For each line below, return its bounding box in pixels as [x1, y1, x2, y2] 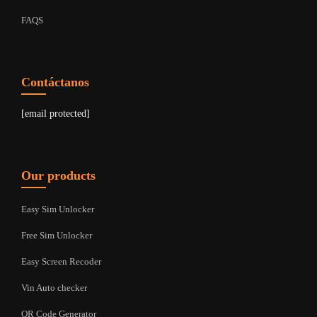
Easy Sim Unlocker [21, 204, 94, 214]
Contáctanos [21, 75, 89, 89]
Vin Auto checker [21, 282, 87, 293]
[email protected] [21, 108, 90, 119]
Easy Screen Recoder [21, 256, 101, 267]
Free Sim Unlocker [21, 230, 92, 241]
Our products [21, 168, 96, 183]
